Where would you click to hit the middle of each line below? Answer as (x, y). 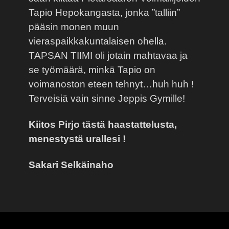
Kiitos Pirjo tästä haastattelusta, (103, 124)
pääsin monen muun (74, 27)
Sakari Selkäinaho (71, 165)
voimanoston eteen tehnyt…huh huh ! (111, 84)
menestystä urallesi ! (77, 139)
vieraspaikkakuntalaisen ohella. (98, 41)
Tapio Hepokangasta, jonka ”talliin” (104, 13)
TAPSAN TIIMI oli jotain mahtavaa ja (108, 56)
